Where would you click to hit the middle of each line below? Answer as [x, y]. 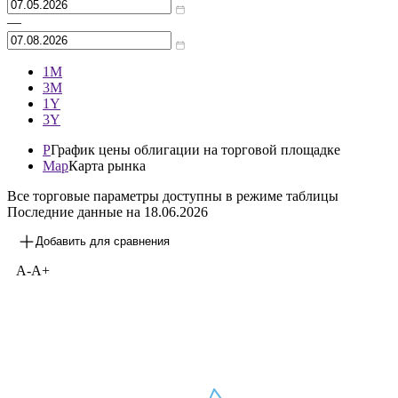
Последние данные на [76, 211]
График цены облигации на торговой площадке [195, 149]
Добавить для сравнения [103, 241]
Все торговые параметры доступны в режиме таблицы [173, 195]
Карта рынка [107, 165]
